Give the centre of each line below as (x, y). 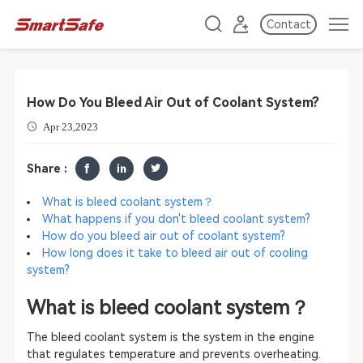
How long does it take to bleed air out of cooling (175, 253)
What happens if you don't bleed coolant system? (176, 219)
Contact (288, 24)
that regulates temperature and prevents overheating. (173, 354)
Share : (47, 168)
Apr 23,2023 (70, 127)
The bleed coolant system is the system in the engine (170, 337)
